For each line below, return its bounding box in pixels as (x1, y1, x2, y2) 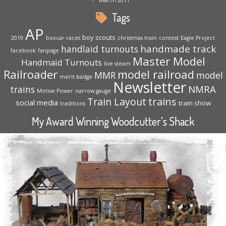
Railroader (3, 66, 58, 82)
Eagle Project (181, 34, 215, 41)
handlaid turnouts (61, 42, 138, 55)
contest (159, 34, 179, 41)
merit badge (59, 73, 92, 80)
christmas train (118, 34, 157, 41)
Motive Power (37, 87, 73, 94)
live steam (103, 60, 131, 67)
